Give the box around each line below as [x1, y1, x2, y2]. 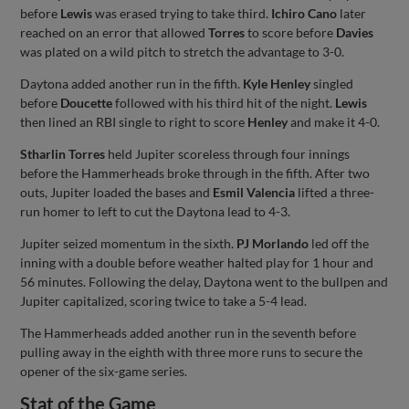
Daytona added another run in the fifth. [20, 75, 244, 91]
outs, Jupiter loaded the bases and [20, 184, 214, 200]
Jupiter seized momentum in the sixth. [20, 235, 237, 251]
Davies [336, 24, 374, 40]
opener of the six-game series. [20, 362, 188, 379]
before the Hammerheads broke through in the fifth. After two [20, 164, 371, 181]
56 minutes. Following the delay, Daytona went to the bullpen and [20, 273, 389, 289]
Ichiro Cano [271, 5, 338, 21]
